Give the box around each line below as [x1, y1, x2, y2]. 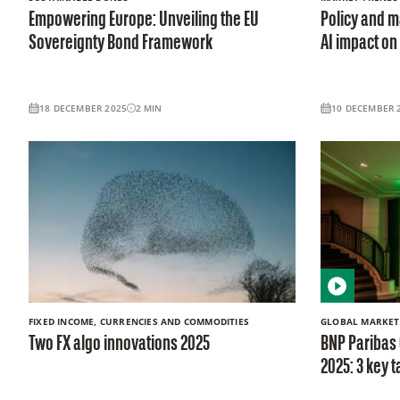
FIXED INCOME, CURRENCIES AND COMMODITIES [29, 315, 249, 329]
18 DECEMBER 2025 [39, 101, 128, 114]
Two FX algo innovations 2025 [29, 334, 210, 356]
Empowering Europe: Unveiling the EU [29, 9, 259, 31]
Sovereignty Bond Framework [29, 32, 212, 54]
